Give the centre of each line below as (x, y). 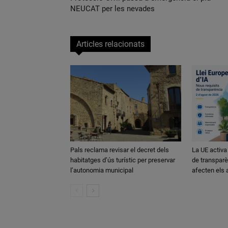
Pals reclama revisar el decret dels (120, 150)
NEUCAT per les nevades (112, 9)
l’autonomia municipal (102, 170)
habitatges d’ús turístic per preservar (123, 160)
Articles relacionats (110, 44)
